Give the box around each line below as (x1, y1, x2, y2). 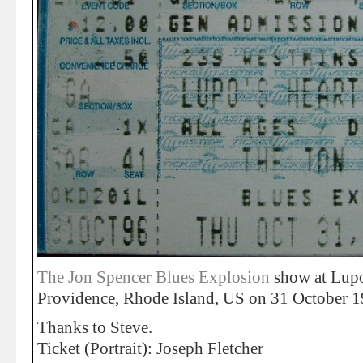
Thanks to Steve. (37, 318, 152, 337)
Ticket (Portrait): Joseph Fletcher (37, 340, 263, 358)
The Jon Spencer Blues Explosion (37, 268, 274, 287)
